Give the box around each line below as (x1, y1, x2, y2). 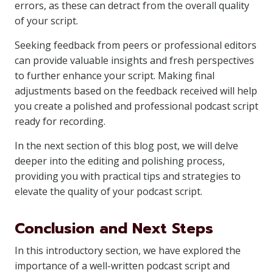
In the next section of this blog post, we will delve (15, 139, 238, 152)
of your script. (15, 14, 78, 27)
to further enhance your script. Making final (15, 69, 214, 82)
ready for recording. (15, 115, 105, 128)
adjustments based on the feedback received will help (15, 84, 257, 97)
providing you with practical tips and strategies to (15, 169, 241, 183)
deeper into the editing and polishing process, (15, 154, 225, 168)
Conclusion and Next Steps (15, 218, 213, 239)
